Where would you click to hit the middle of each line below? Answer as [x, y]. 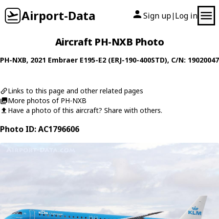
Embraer [63, 60]
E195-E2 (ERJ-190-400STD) [123, 60]
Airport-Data [58, 15]
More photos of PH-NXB [47, 100]
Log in [186, 16]
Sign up [157, 16]
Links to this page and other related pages [76, 91]
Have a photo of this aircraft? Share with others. [85, 110]
